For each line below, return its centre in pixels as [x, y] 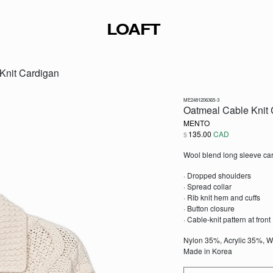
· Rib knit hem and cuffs [222, 197]
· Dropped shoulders [217, 175]
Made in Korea [207, 251]
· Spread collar [207, 186]
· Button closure [209, 208]
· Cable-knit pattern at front [227, 219]
